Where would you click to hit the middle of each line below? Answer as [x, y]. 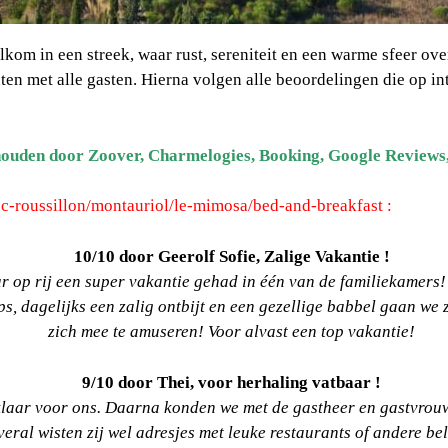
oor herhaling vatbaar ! [294, 383]
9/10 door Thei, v [144, 383]
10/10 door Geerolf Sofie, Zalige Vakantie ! [231, 257]
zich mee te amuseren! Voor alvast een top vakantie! [231, 332]
